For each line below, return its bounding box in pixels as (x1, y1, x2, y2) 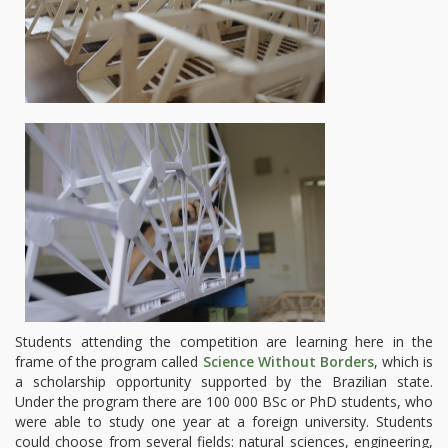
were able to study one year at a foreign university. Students (15, 412, 433, 431)
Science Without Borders (202, 352, 374, 371)
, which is (373, 352, 434, 371)
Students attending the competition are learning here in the (15, 332, 433, 351)
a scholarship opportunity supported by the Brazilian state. (15, 372, 433, 391)
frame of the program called (15, 352, 203, 371)
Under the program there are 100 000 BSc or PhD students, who (15, 392, 433, 411)
